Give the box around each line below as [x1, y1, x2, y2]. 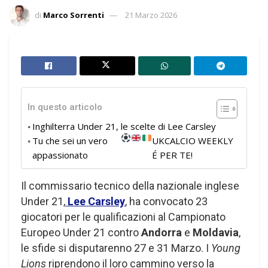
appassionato [32, 148, 88, 161]
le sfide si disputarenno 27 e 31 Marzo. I [21, 241, 211, 254]
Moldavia [193, 226, 239, 239]
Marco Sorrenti [43, 9, 104, 20]
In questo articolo [28, 102, 102, 113]
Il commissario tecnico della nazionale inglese [21, 179, 239, 192]
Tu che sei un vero [32, 134, 108, 147]
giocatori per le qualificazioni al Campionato [21, 210, 226, 223]
